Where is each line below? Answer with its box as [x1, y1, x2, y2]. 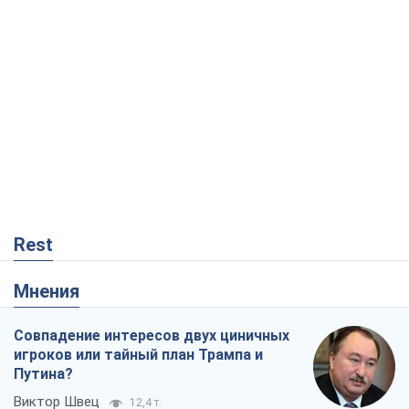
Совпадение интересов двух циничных [14, 327, 289, 345]
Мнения [29, 280, 79, 303]
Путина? [14, 365, 73, 383]
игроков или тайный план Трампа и [14, 346, 263, 364]
